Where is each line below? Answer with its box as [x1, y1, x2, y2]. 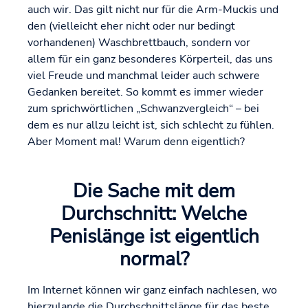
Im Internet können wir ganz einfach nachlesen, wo [27, 283, 277, 298]
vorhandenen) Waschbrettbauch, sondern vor [27, 35, 250, 51]
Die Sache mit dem [73, 178, 235, 205]
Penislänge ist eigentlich [49, 223, 259, 250]
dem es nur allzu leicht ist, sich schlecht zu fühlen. [27, 118, 274, 133]
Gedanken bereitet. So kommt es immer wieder [27, 85, 263, 100]
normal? [119, 246, 189, 273]
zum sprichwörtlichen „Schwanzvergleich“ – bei [27, 101, 259, 117]
